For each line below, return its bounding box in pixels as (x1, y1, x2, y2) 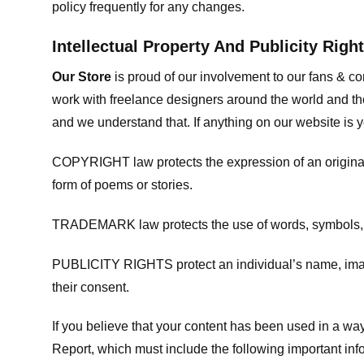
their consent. (52, 279, 129, 294)
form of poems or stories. (52, 178, 193, 193)
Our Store (52, 70, 111, 84)
